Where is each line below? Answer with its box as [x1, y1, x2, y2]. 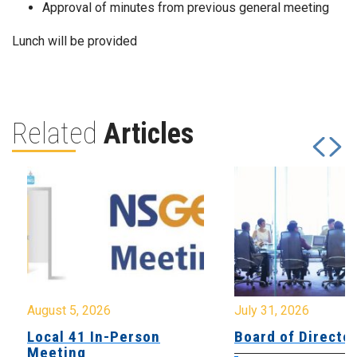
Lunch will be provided [12, 33, 137, 49]
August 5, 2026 [27, 303, 111, 319]
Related [12, 117, 104, 151]
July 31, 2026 [234, 303, 309, 319]
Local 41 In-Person [27, 328, 160, 347]
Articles [104, 117, 194, 151]
